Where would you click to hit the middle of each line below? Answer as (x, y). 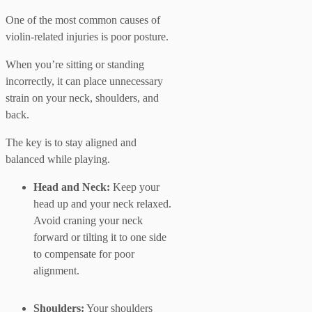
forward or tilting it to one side (100, 237)
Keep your (135, 187)
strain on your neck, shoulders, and (82, 97)
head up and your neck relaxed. (102, 203)
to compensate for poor (84, 253)
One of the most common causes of (83, 19)
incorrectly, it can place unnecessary (84, 81)
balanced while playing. (58, 159)
